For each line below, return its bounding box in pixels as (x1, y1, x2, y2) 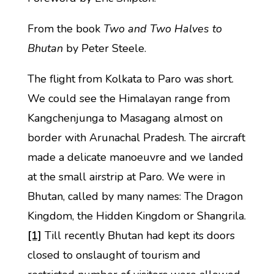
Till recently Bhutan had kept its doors (41, 228, 235, 243)
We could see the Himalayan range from (27, 91, 230, 106)
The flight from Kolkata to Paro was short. (27, 72, 234, 86)
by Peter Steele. (62, 41, 146, 56)
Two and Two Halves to (103, 21, 222, 36)
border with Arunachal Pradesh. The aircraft (27, 130, 245, 145)
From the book (27, 21, 103, 36)
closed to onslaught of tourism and (27, 248, 201, 262)
